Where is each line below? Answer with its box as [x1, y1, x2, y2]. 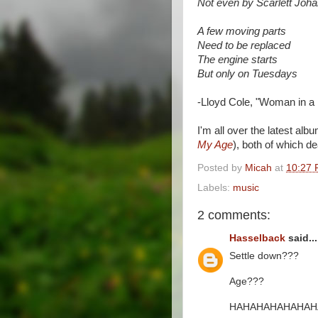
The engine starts [197, 54, 278, 65]
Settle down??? [229, 250, 299, 261]
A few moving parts [197, 26, 286, 37]
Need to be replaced [197, 40, 290, 51]
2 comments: [197, 207, 270, 222]
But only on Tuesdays [197, 68, 297, 79]
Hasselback [229, 233, 285, 243]
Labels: [197, 182, 233, 193]
